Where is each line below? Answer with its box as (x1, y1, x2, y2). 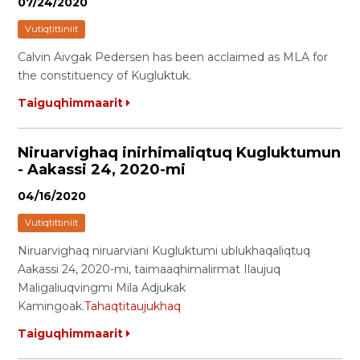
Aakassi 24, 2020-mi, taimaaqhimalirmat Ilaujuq (18, 262, 281, 276)
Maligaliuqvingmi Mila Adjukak (18, 280, 186, 295)
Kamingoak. (18, 299, 85, 313)
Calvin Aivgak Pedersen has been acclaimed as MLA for (18, 50, 329, 64)
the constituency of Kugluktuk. (18, 68, 192, 83)
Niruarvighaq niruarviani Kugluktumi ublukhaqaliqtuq (18, 243, 311, 258)
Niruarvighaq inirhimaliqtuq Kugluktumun (18, 144, 342, 162)
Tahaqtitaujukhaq (84, 299, 182, 313)
